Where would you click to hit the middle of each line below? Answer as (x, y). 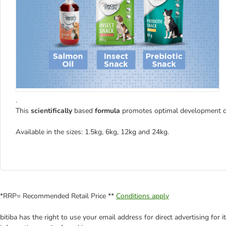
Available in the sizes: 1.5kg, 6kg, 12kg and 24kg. (92, 132)
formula (108, 110)
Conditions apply (143, 196)
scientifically (52, 110)
